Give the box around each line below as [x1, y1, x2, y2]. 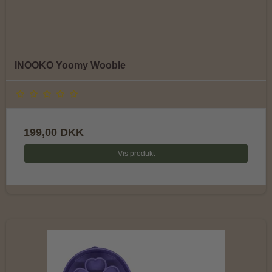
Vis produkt [117, 149, 155, 158]
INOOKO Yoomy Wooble [15, 59, 126, 70]
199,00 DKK [24, 126, 84, 138]
